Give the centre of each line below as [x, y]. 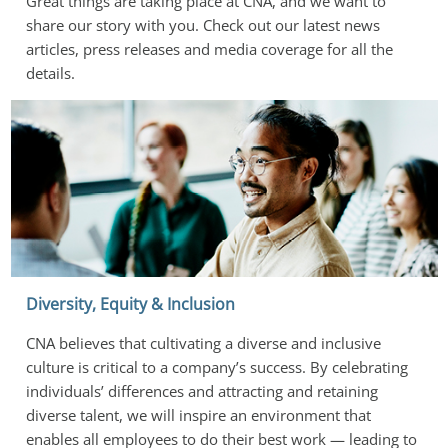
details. [50, 72]
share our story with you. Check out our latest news [202, 24]
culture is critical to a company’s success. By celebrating [216, 366]
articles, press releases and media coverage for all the [209, 48]
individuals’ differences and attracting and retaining [201, 390]
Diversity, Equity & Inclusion [130, 303]
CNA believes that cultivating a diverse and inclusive [203, 342]
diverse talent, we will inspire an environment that [198, 414]
